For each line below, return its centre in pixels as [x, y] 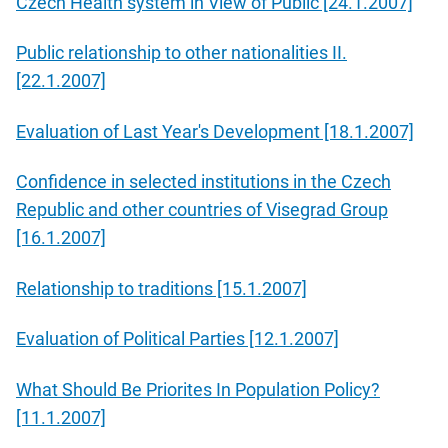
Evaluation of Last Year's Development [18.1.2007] [215, 131]
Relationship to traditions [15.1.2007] [161, 288]
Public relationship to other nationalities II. [181, 53]
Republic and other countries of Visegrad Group [202, 210]
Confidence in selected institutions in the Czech [203, 182]
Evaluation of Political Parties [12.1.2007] [177, 339]
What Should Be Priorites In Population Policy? [198, 389]
